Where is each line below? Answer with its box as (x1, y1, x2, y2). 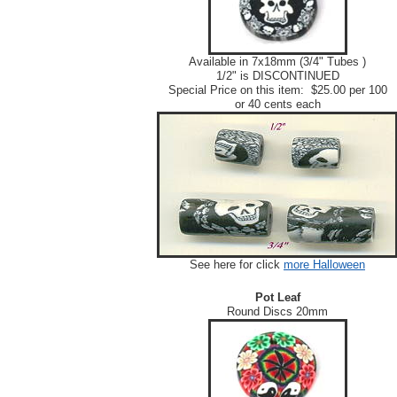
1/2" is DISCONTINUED (215, 69, 339, 83)
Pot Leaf (254, 291, 300, 305)
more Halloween (284, 258, 365, 272)
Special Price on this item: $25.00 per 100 (167, 83, 387, 97)
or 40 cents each (234, 97, 321, 112)
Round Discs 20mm (227, 305, 328, 319)
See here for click (190, 258, 284, 272)
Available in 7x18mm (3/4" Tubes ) (189, 55, 366, 69)
